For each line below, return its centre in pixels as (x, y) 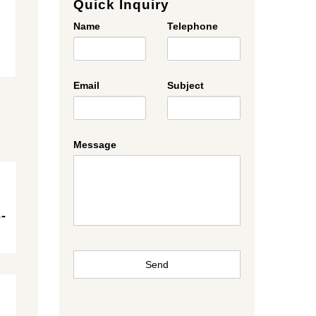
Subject (186, 85)
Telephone (193, 26)
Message (95, 145)
